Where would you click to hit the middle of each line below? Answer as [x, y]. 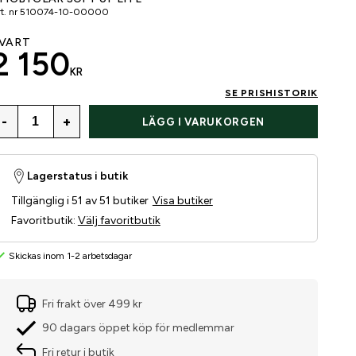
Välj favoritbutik [119, 221]
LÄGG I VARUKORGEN [203, 122]
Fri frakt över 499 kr [92, 304]
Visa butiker [182, 201]
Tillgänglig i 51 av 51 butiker [79, 201]
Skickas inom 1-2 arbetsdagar [70, 256]
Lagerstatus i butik [77, 176]
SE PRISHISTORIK [271, 93]
